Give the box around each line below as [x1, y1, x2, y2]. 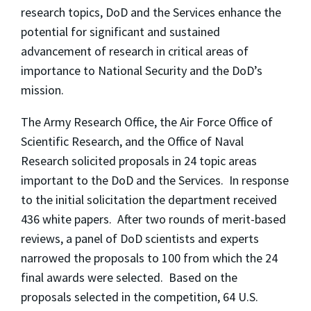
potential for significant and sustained [21, 24, 220, 40]
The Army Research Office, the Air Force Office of [21, 114, 273, 131]
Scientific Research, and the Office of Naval [21, 133, 244, 150]
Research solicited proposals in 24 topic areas [21, 153, 257, 169]
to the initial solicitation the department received [21, 192, 277, 208]
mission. [21, 82, 64, 99]
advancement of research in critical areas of [21, 43, 249, 60]
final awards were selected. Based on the [21, 269, 237, 286]
